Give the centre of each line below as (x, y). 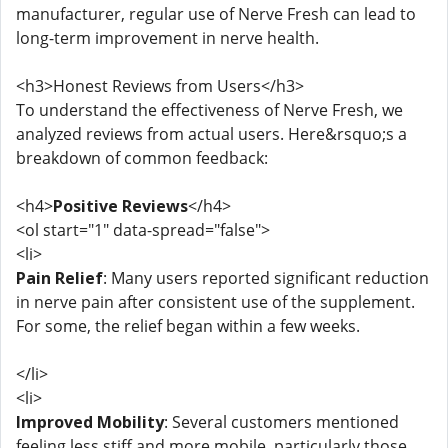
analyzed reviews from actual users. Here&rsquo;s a (211, 134)
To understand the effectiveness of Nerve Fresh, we (209, 110)
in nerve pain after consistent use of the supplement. (215, 302)
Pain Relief (59, 278)
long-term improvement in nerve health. (167, 38)
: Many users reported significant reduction (266, 278)
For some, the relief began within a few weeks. (188, 326)
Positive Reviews (120, 206)
